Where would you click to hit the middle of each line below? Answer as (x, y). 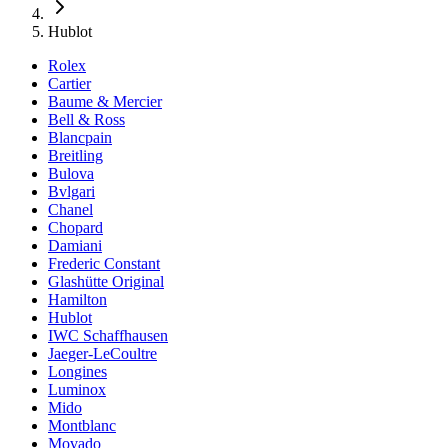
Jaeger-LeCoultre (102, 353)
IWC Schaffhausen (108, 335)
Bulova (71, 173)
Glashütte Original (106, 281)
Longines (77, 371)
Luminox (77, 389)
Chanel (70, 209)
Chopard (75, 227)
